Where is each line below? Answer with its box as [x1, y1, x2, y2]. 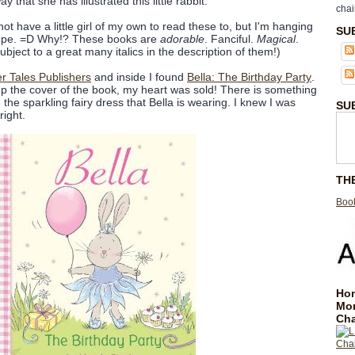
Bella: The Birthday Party [187, 71, 311, 83]
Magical [257, 32, 296, 45]
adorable [160, 32, 204, 45]
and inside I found [91, 71, 187, 83]
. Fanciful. [204, 32, 257, 45]
